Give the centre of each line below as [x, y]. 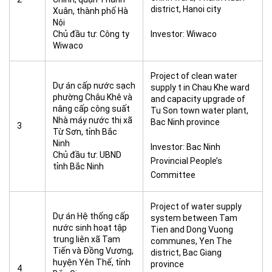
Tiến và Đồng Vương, [93, 251]
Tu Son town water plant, [199, 110]
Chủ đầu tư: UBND [87, 155]
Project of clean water [194, 76]
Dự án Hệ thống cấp [91, 216]
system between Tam [194, 218]
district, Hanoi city [186, 9]
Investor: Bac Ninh [185, 147]
